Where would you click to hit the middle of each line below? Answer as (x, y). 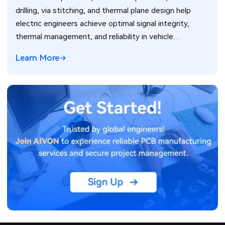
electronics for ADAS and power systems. (89, 49)
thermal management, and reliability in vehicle (95, 36)
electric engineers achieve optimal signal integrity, (103, 23)
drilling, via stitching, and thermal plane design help (103, 10)
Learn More (38, 58)
